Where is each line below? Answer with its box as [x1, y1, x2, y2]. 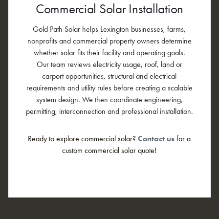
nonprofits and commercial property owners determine [27, 36, 192, 45]
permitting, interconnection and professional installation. [25, 106, 193, 116]
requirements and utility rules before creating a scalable [26, 83, 193, 92]
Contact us [138, 133, 175, 143]
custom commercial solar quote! [62, 145, 157, 155]
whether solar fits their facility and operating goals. [33, 47, 185, 57]
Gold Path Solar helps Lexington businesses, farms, [33, 24, 186, 34]
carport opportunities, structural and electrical [42, 71, 177, 81]
